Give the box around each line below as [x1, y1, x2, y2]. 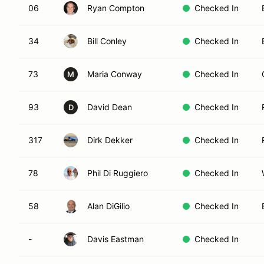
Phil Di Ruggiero [87, 168, 148, 178]
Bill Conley [87, 36, 127, 46]
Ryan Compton [87, 3, 144, 13]
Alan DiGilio [87, 201, 130, 211]
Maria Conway [87, 69, 142, 79]
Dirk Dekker [87, 135, 133, 145]
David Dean [87, 102, 132, 112]
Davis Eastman [87, 234, 144, 244]
